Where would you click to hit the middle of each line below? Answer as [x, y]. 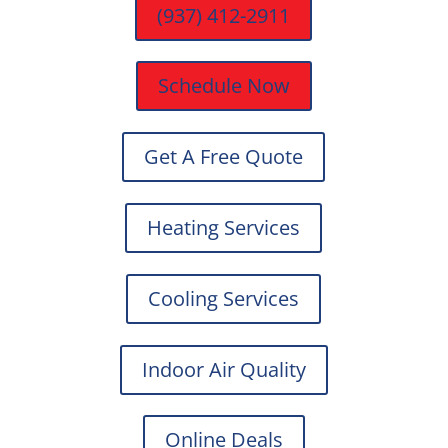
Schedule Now [223, 86]
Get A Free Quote [224, 157]
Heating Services [224, 227]
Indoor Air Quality [223, 369]
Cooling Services [224, 298]
